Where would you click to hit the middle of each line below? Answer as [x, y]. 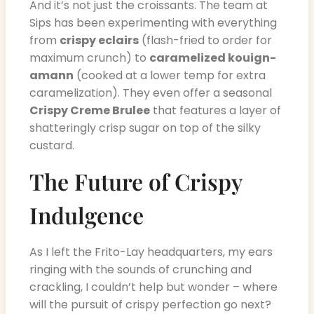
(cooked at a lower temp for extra [170, 76]
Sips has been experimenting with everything [153, 23]
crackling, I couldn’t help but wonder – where [153, 287]
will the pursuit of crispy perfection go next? [150, 304]
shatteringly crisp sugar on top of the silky [145, 128]
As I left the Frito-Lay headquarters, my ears [151, 252]
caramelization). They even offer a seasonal [151, 93]
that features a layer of [216, 111]
